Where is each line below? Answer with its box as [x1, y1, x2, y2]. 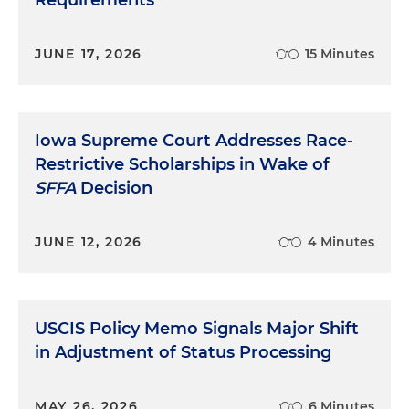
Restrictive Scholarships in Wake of [35, 154, 330, 174]
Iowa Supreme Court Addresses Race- [35, 131, 353, 151]
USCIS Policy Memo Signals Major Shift [35, 319, 359, 339]
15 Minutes [305, 46, 374, 62]
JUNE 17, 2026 [35, 46, 143, 62]
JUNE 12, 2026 [35, 234, 143, 250]
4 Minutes [308, 234, 374, 250]
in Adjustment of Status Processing [35, 342, 331, 362]
